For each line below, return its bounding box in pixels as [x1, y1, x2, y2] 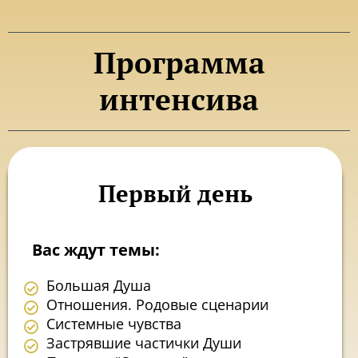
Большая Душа [46, 276, 151, 296]
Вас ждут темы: [32, 238, 160, 261]
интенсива [99, 79, 259, 119]
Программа [93, 42, 265, 82]
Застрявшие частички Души [46, 333, 241, 353]
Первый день [97, 177, 253, 209]
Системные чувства [46, 314, 181, 334]
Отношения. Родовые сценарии [46, 295, 268, 315]
